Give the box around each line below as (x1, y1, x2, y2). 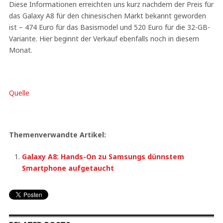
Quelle (8, 88, 29, 98)
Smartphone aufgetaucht (22, 163, 114, 173)
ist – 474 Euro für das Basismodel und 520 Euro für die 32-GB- (8, 22, 210, 32)
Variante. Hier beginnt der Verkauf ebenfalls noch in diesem (8, 33, 199, 43)
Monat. (8, 45, 32, 55)
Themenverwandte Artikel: (8, 129, 106, 139)
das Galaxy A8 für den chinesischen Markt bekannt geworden (8, 10, 206, 20)
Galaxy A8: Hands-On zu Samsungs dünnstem (22, 151, 185, 161)
